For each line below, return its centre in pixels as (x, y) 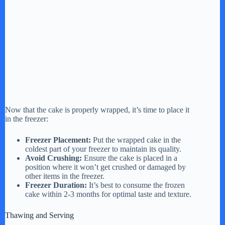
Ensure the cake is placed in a (130, 158)
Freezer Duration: (56, 185)
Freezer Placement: (58, 140)
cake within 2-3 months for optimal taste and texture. (108, 194)
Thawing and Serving (39, 215)
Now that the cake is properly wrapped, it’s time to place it (97, 109)
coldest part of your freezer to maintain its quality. (103, 149)
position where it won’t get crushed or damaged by (105, 167)
